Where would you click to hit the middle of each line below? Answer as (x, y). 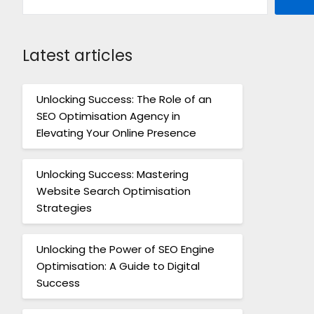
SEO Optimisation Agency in (108, 116)
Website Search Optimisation (113, 191)
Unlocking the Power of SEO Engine (125, 249)
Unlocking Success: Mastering (112, 174)
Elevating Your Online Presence (116, 132)
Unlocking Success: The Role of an (124, 99)
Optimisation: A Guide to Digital (118, 266)
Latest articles (77, 56)
